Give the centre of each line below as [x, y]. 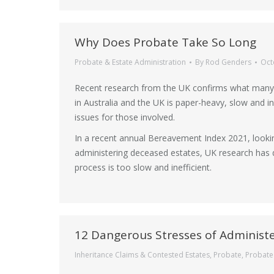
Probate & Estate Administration [130, 62]
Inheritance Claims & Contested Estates [142, 255]
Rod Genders [228, 62]
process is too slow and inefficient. [143, 167]
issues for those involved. [125, 117]
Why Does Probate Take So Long [165, 42]
